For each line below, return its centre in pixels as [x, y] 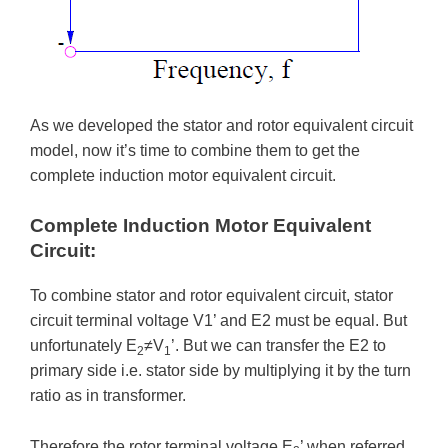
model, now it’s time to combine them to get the [195, 150]
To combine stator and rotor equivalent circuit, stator [211, 296]
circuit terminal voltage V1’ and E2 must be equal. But [218, 321]
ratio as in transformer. [108, 396]
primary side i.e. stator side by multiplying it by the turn [220, 371]
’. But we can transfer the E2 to [278, 346]
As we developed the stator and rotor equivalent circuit [221, 125]
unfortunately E [83, 346]
